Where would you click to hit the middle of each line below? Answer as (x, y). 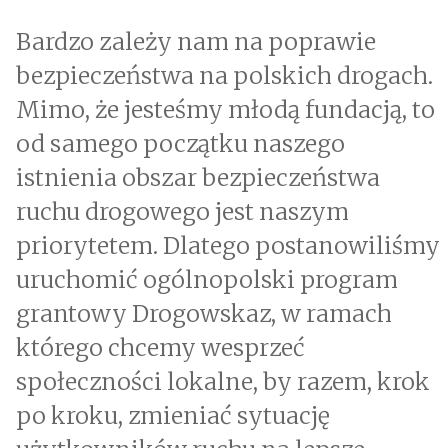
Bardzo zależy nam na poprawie (196, 42)
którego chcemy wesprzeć (160, 348)
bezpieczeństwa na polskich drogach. (224, 76)
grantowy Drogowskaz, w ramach (204, 314)
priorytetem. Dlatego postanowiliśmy (228, 246)
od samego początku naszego (180, 144)
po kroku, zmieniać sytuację (173, 416)
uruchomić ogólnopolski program (207, 280)
